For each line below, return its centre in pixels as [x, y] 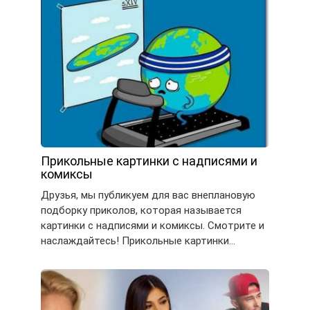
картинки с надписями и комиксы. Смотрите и [153, 225]
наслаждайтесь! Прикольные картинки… [138, 240]
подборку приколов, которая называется [141, 210]
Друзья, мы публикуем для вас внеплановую [148, 195]
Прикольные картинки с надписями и [149, 161]
